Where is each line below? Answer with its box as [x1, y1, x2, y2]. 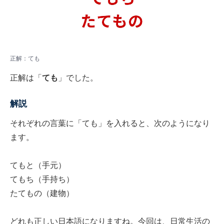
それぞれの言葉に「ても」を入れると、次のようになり [10, 119, 210, 128]
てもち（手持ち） [10, 175, 74, 184]
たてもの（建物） [10, 189, 74, 198]
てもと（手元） [10, 161, 66, 170]
